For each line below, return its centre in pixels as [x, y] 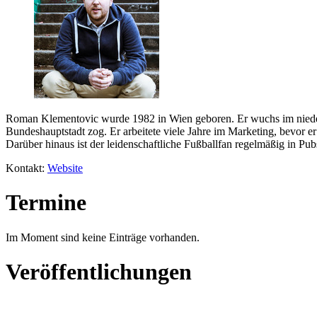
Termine [46, 203]
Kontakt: [27, 168]
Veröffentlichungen [99, 272]
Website [65, 168]
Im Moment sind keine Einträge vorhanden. [103, 237]
